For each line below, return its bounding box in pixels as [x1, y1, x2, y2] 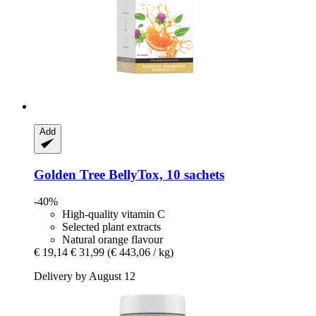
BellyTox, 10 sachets [105, 166, 224, 182]
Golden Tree [34, 166, 105, 182]
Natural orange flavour [62, 233, 163, 246]
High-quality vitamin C [62, 208, 165, 221]
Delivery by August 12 [34, 270, 135, 283]
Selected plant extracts [62, 221, 161, 233]
